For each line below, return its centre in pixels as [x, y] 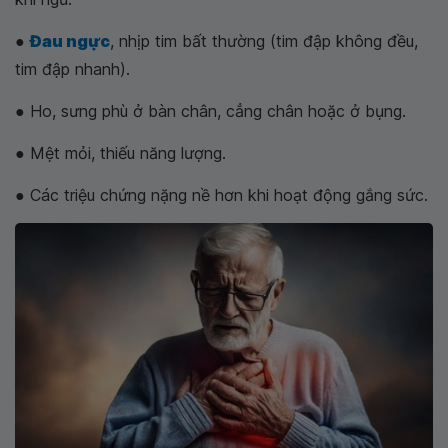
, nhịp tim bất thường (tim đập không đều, [264, 40]
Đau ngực [70, 40]
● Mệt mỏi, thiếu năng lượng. [120, 152]
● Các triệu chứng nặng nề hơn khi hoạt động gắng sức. [221, 194]
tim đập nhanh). [72, 68]
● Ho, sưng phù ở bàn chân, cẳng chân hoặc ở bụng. [210, 110]
